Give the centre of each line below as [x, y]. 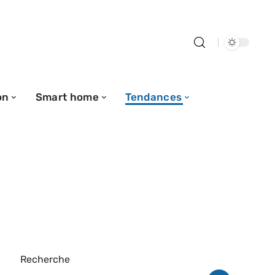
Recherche [45, 259]
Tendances [154, 97]
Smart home [67, 97]
